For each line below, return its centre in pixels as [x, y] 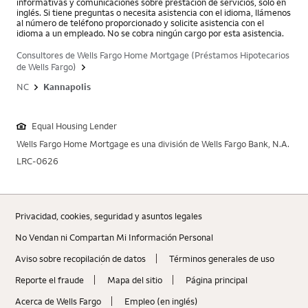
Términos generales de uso [222, 258]
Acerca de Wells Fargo [58, 301]
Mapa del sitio [135, 280]
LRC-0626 [37, 161]
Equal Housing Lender [74, 126]
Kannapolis [67, 87]
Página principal [217, 280]
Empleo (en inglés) [161, 301]
